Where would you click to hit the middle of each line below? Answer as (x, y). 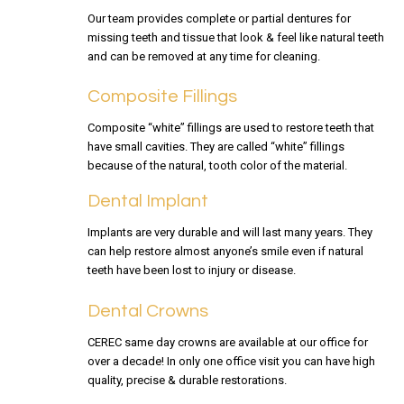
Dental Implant (147, 202)
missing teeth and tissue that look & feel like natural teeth (235, 37)
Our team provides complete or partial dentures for (219, 18)
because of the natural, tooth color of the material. (217, 165)
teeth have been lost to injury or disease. (191, 271)
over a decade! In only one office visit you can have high (231, 361)
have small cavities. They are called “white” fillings (216, 146)
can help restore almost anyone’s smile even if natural (225, 252)
